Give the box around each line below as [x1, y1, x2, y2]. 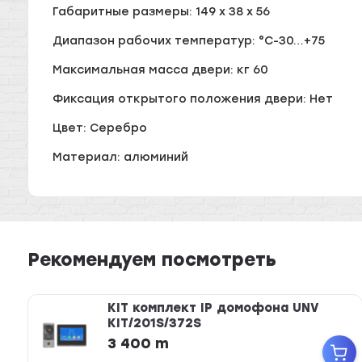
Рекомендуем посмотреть [27, 248, 277, 271]
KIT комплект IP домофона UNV [107, 301, 319, 316]
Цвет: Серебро [53, 121, 148, 136]
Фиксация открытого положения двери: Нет [53, 92, 334, 107]
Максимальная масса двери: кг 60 [53, 63, 269, 78]
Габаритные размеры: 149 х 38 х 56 [53, 5, 271, 19]
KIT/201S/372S [107, 316, 201, 331]
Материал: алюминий [53, 150, 189, 165]
